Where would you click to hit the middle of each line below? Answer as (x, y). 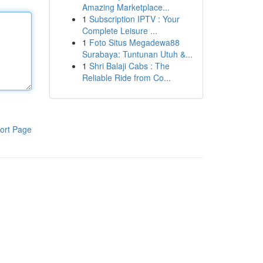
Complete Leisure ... (119, 31)
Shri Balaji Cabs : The (129, 66)
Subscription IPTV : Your (134, 19)
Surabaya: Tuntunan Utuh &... (137, 54)
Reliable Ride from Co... (126, 77)
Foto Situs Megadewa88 (134, 42)
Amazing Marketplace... (126, 7)
